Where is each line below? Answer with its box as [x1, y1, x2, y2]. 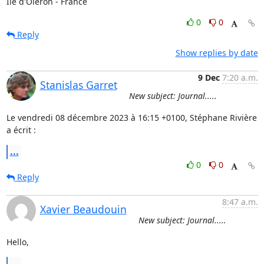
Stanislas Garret [39, 78, 117, 92]
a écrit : [6, 124, 36, 136]
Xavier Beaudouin [39, 202, 127, 216]
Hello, [6, 236, 29, 247]
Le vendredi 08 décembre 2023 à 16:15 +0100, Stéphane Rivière [6, 112, 257, 123]
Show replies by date [175, 47, 258, 58]
